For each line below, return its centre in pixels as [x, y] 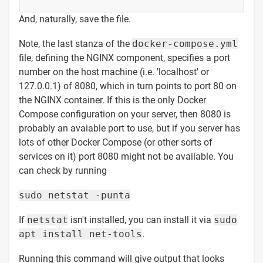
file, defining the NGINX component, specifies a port [124, 58]
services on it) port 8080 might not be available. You [126, 156]
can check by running [63, 170]
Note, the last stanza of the [75, 43]
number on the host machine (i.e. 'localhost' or [114, 72]
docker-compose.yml [185, 43]
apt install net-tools [80, 234]
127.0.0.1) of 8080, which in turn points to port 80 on [128, 86]
